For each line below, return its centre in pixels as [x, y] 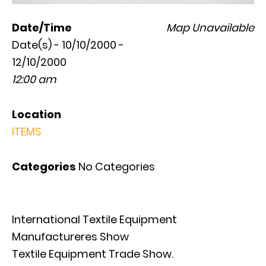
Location [37, 114]
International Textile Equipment [94, 219]
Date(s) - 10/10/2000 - [68, 45]
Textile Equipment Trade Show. [93, 254]
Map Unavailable [210, 27]
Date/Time [42, 27]
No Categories [115, 166]
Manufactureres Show [70, 236]
